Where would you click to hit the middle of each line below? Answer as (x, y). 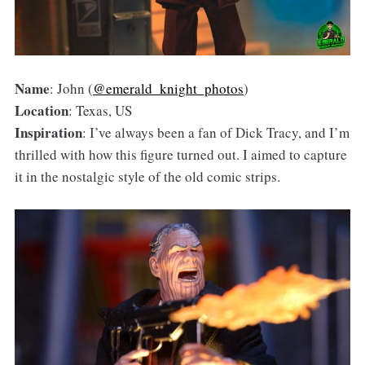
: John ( (71, 89)
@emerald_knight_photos (168, 89)
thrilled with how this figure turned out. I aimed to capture (180, 155)
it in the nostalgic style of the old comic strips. (147, 177)
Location (41, 111)
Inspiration (48, 133)
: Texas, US (100, 111)
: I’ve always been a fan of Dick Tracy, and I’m (215, 133)
